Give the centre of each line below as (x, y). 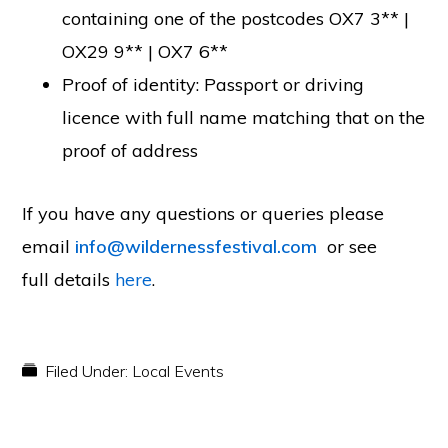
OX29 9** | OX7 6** (145, 51)
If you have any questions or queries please (203, 213)
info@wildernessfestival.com (196, 246)
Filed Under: (89, 371)
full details (69, 279)
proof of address (130, 150)
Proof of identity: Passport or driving (213, 84)
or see (347, 246)
